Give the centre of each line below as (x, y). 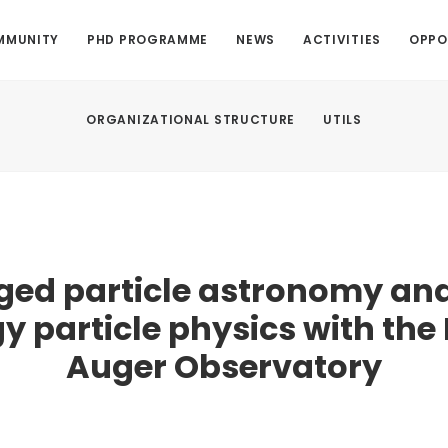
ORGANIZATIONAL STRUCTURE (191, 119)
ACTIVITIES (341, 39)
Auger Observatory (224, 366)
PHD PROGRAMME (148, 39)
